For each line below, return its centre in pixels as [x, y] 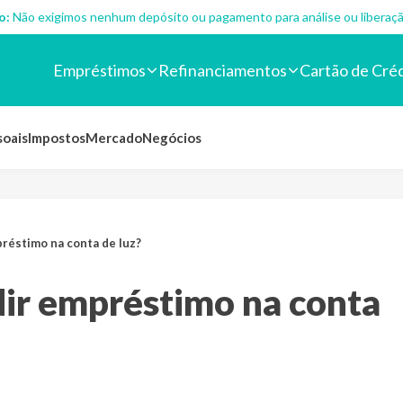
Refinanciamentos [223, 70]
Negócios [172, 138]
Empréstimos [99, 70]
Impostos [57, 138]
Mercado [114, 138]
